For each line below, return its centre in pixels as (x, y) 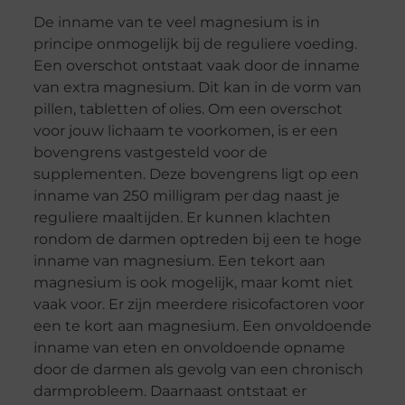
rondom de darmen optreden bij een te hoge (197, 239)
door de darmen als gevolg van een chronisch (198, 369)
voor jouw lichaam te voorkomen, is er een (185, 130)
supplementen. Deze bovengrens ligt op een (196, 174)
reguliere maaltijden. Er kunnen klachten (182, 217)
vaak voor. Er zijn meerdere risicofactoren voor (198, 304)
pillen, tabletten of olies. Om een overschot (188, 108)
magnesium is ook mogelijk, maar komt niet (193, 282)
